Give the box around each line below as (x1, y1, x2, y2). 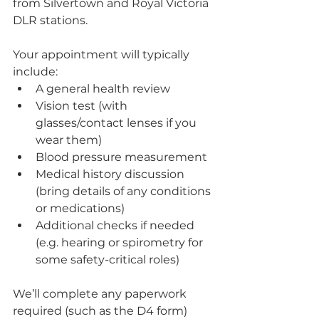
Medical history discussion (36, 167, 187, 181)
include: (13, 64, 58, 78)
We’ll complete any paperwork (13, 286, 189, 300)
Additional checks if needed (36, 218, 197, 232)
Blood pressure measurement (36, 150, 207, 164)
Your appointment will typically (13, 47, 192, 61)
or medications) (36, 201, 125, 215)
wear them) (36, 132, 102, 147)
